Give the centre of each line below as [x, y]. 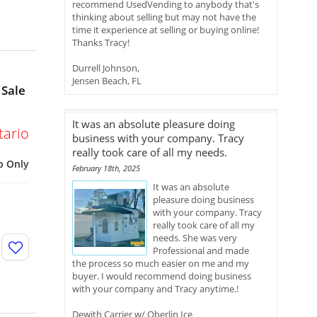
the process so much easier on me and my [161, 263]
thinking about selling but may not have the [164, 17]
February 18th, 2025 [106, 168]
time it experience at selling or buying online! [166, 30]
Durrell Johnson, [106, 68]
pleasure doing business [203, 200]
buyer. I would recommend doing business [162, 276]
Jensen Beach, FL [107, 81]
